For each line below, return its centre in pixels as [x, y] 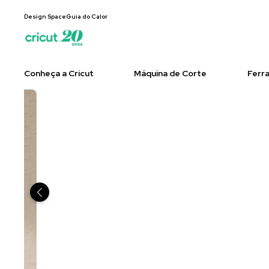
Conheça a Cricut [59, 73]
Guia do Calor [87, 17]
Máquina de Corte [171, 73]
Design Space [45, 17]
